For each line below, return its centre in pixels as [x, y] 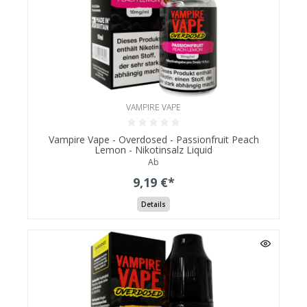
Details [153, 204]
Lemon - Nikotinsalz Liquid [153, 149]
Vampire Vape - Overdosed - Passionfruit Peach [153, 139]
